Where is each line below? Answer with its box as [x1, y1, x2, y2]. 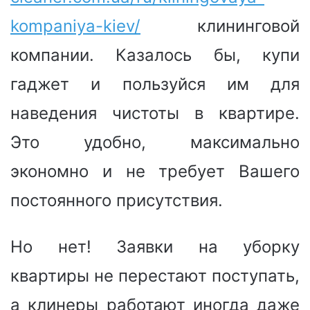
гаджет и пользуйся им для [10, 73, 300, 94]
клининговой [140, 15, 300, 36]
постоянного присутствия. [10, 190, 223, 210]
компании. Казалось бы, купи [10, 44, 300, 65]
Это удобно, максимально [10, 131, 300, 152]
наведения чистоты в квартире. [10, 102, 300, 123]
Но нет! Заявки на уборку [10, 236, 300, 257]
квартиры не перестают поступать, [10, 265, 300, 286]
